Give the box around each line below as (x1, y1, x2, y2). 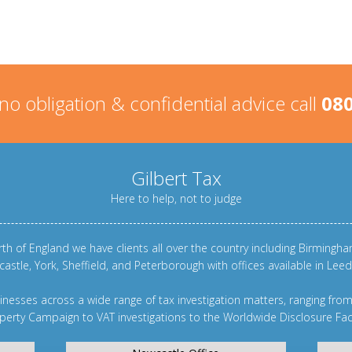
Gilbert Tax (130, 165, 222, 191)
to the (185, 310, 223, 324)
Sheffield (62, 258, 106, 273)
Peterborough (134, 258, 204, 273)
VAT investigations (96, 310, 186, 324)
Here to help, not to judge (110, 191, 242, 206)
